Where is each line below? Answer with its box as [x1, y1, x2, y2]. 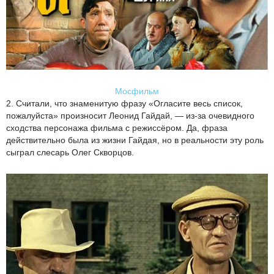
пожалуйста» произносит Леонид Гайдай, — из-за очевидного [6, 110, 254, 120]
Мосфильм [115, 86, 159, 96]
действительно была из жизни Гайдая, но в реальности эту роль [6, 135, 264, 145]
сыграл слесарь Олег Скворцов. [6, 147, 134, 157]
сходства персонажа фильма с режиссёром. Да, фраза [6, 122, 228, 133]
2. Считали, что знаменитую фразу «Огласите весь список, [6, 98, 243, 108]
